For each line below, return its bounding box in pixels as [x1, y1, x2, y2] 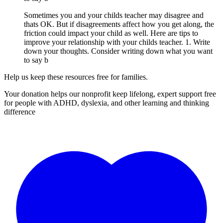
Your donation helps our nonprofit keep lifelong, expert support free [4, 90, 216, 99]
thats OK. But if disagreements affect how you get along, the [24, 20, 214, 29]
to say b [24, 56, 48, 65]
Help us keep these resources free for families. [4, 73, 148, 82]
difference [4, 108, 35, 116]
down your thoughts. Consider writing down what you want [24, 47, 213, 56]
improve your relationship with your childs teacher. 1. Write [24, 38, 210, 47]
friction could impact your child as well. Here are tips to [24, 29, 198, 38]
